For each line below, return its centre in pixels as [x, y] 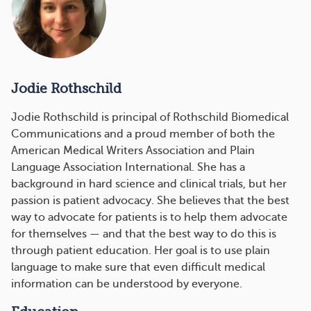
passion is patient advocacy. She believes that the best [150, 201]
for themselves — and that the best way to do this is [144, 234]
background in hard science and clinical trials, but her [149, 184]
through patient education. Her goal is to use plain [141, 251]
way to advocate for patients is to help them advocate [149, 218]
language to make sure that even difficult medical [138, 268]
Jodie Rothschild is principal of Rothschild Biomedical [150, 118]
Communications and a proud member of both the [143, 134]
